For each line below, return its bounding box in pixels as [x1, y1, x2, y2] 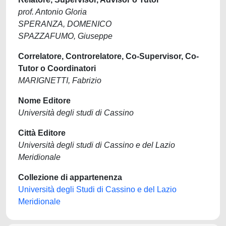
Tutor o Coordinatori [18, 64, 96, 73]
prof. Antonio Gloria [18, 8, 87, 16]
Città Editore [18, 129, 66, 137]
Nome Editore [18, 96, 71, 105]
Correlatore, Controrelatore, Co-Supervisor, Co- [18, 52, 199, 61]
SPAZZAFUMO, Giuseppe [18, 32, 112, 40]
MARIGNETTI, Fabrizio [18, 76, 101, 85]
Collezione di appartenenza [18, 173, 122, 182]
